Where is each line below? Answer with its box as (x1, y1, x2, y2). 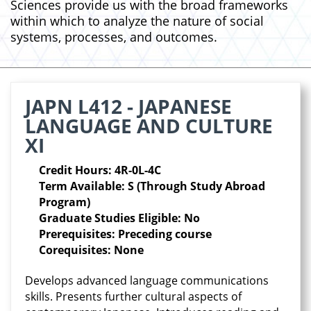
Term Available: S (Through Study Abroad (39, 178, 265, 194)
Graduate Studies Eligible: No (39, 210, 200, 226)
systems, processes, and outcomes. (10, 28, 217, 45)
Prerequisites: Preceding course (39, 226, 212, 242)
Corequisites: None (39, 242, 144, 258)
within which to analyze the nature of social (10, 12, 264, 29)
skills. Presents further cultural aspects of (25, 289, 242, 304)
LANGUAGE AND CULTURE (25, 112, 273, 139)
